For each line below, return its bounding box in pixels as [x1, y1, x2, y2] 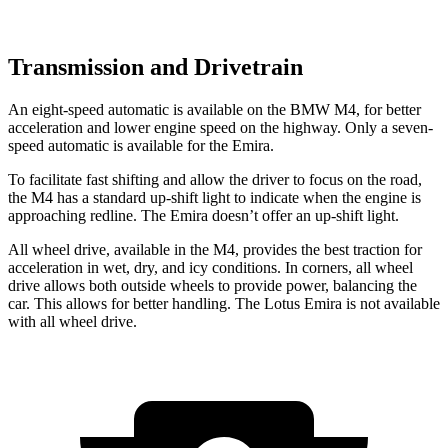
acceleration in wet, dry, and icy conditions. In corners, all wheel [8, 258, 413, 276]
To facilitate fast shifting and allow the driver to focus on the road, [8, 170, 422, 188]
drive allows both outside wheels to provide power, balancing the [8, 276, 417, 294]
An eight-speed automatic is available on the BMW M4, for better [8, 100, 421, 118]
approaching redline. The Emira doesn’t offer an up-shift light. [8, 206, 399, 224]
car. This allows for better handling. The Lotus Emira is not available [8, 294, 440, 312]
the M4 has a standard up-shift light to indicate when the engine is [8, 188, 421, 206]
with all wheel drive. [8, 312, 137, 330]
